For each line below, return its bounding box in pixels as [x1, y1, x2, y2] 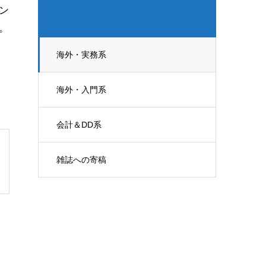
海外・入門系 [56, 85, 106, 94]
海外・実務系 [56, 50, 106, 59]
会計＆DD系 [56, 120, 102, 129]
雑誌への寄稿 [56, 155, 106, 164]
